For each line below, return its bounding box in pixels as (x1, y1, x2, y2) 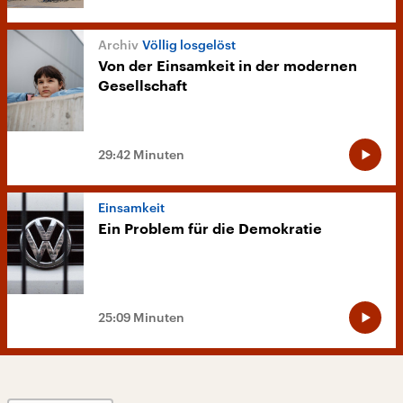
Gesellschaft (98, 79, 187, 94)
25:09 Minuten (98, 309, 184, 326)
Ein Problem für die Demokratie (98, 222, 322, 237)
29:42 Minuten (98, 147, 184, 163)
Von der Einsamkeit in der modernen (98, 59, 357, 75)
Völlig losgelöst (142, 37, 236, 53)
